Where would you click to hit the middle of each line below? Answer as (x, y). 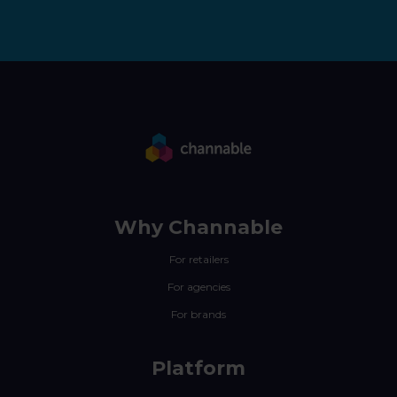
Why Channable (198, 227)
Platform (198, 368)
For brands (198, 314)
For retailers (198, 259)
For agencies (198, 287)
